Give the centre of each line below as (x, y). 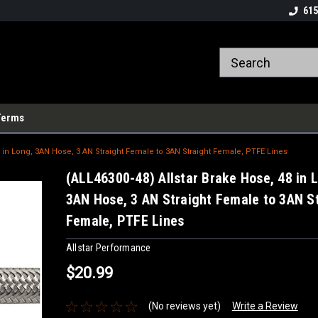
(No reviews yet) (184, 306)
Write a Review (265, 306)
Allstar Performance (108, 247)
